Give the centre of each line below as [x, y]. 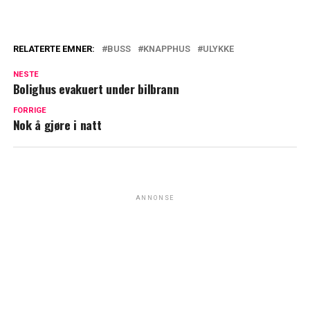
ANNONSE [155, 198]
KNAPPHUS [166, 49]
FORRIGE [29, 111]
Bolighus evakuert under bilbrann [96, 89]
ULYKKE [218, 49]
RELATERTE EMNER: [54, 49]
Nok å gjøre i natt [57, 125]
